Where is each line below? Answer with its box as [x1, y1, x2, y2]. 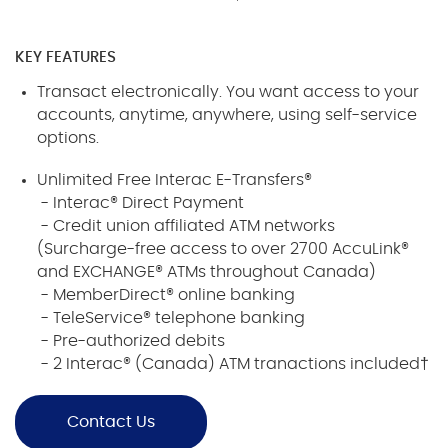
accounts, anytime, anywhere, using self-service [37, 107, 418, 124]
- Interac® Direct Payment [37, 195, 245, 212]
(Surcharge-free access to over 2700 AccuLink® [37, 241, 410, 258]
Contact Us [67, 414, 155, 431]
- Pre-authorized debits [37, 333, 226, 350]
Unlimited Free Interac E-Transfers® [37, 172, 317, 189]
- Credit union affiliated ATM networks [37, 218, 336, 235]
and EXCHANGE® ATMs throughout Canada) [37, 264, 377, 281]
